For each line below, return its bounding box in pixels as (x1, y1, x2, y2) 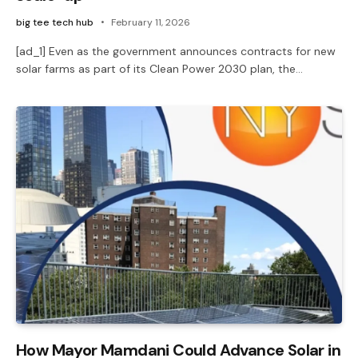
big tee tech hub (16, 15, 93, 29)
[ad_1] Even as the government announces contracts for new (16, 43, 336, 58)
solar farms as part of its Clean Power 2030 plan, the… (16, 61, 303, 76)
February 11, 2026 (111, 15, 190, 29)
